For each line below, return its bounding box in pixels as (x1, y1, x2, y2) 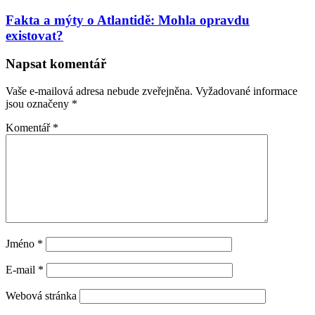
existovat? (6, 27, 63, 43)
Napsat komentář (6, 56, 106, 72)
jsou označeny (6, 98, 72, 110)
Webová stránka (6, 290, 77, 302)
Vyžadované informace (195, 85, 297, 98)
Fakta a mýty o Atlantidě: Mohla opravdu (6, 12, 250, 27)
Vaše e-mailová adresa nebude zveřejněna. (6, 85, 193, 98)
